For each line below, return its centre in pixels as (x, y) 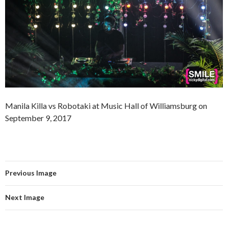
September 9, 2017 (38, 118)
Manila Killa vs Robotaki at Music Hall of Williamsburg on (106, 105)
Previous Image (31, 173)
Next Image (25, 197)
